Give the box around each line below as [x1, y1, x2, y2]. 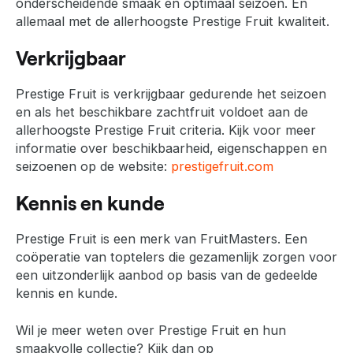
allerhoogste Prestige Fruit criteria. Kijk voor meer [16, 121, 316, 138]
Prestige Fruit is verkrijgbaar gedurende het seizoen [16, 85, 326, 102]
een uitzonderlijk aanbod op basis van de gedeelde [16, 266, 318, 283]
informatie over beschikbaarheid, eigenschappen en [16, 139, 327, 156]
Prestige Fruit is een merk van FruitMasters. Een [16, 230, 307, 247]
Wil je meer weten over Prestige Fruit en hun [16, 321, 286, 338]
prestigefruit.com [171, 158, 273, 174]
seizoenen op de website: [16, 158, 171, 174]
